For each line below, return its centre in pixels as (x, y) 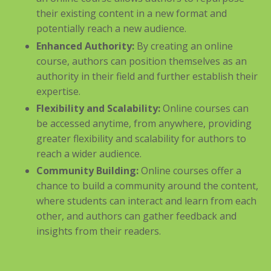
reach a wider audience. (89, 153)
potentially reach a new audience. (111, 29)
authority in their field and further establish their (147, 76)
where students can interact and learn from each (146, 201)
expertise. (58, 91)
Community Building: (87, 170)
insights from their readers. (99, 231)
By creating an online (184, 46)
